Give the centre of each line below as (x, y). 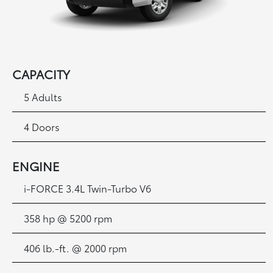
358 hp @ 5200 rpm (68, 218)
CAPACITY (41, 74)
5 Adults (43, 97)
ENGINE (36, 165)
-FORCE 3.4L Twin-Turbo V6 (89, 188)
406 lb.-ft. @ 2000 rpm (76, 247)
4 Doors (42, 126)
